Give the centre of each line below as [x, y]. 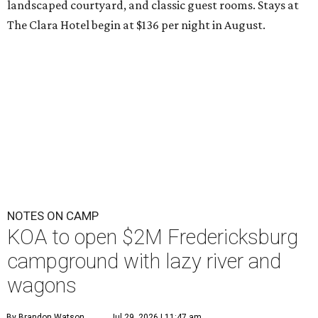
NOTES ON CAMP [53, 216]
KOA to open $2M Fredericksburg [153, 237]
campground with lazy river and [144, 262]
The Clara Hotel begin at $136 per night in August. [136, 25]
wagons [42, 286]
